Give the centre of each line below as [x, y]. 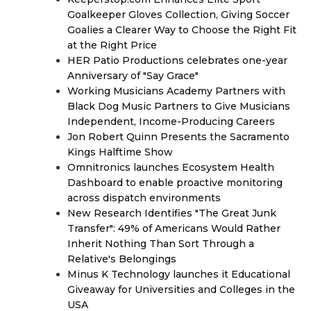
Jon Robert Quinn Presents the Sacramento [178, 137]
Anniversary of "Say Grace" [133, 76]
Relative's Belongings [122, 259]
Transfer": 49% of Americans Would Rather [174, 228]
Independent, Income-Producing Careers [171, 121]
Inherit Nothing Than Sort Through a [161, 244]
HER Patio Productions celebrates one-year [177, 60]
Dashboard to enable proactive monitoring [175, 183]
